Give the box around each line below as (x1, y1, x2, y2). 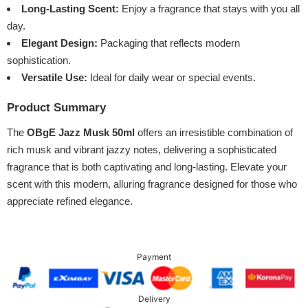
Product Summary (7, 101, 106, 115)
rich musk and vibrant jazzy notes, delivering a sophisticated (7, 144, 276, 156)
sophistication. (7, 54, 71, 67)
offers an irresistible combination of (135, 126, 293, 139)
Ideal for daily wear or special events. (87, 71, 256, 84)
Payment (137, 252, 171, 263)
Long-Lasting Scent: (21, 3, 119, 15)
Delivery (137, 294, 170, 305)
